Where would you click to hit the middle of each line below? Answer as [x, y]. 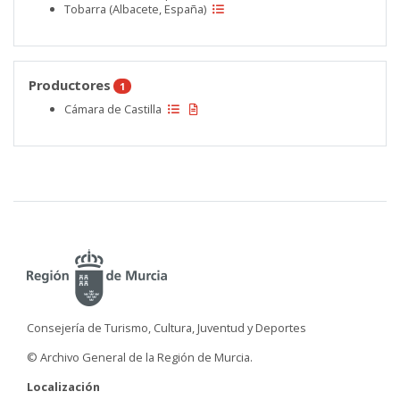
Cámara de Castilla [114, 108]
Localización [63, 386]
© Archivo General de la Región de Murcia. [140, 357]
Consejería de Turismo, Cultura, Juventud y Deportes [167, 327]
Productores [71, 84]
